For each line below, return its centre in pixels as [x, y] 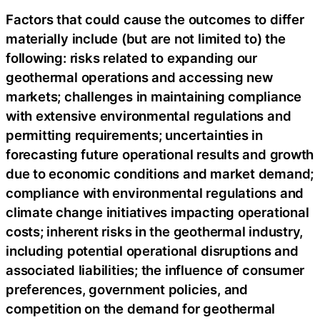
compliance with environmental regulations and [155, 192]
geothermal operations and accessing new [139, 77]
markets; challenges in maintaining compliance [154, 96]
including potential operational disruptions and [152, 250]
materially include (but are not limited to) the [146, 38]
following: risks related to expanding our [131, 57]
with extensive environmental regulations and [149, 115]
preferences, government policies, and [127, 289]
